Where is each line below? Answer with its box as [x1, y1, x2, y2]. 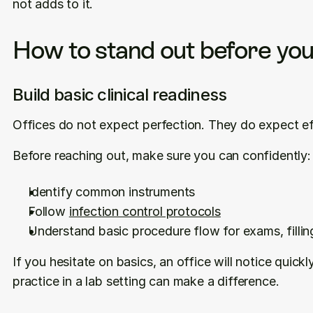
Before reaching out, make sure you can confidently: [13, 148, 311, 163]
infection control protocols [68, 204, 221, 219]
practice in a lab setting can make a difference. [13, 274, 279, 289]
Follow [28, 204, 69, 219]
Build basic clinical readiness [13, 85, 227, 105]
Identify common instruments [28, 184, 196, 199]
